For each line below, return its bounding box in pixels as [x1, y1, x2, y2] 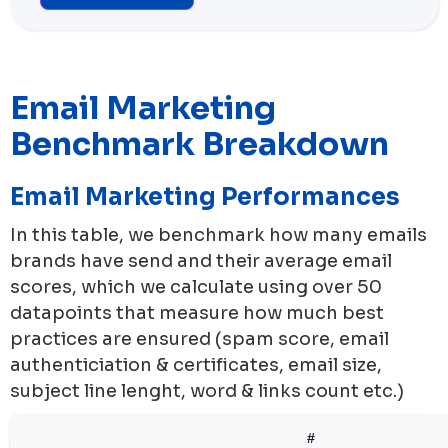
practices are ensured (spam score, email [10, 327, 389, 350]
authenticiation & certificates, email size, [10, 353, 382, 376]
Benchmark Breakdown [10, 123, 389, 164]
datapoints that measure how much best [10, 301, 384, 324]
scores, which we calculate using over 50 [10, 275, 382, 298]
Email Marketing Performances [10, 181, 400, 212]
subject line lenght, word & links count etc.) [10, 379, 404, 402]
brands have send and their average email [10, 249, 392, 272]
